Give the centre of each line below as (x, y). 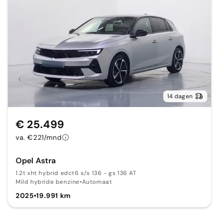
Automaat (97, 182)
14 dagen (180, 96)
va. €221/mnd (39, 137)
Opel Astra (36, 160)
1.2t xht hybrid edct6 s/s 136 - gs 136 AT (76, 173)
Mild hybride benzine (48, 182)
